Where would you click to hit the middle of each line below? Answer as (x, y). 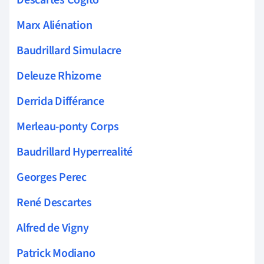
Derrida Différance (60, 101)
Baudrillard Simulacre (69, 50)
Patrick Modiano (56, 253)
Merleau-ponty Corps (68, 126)
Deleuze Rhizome (59, 76)
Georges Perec (52, 177)
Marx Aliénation (55, 25)
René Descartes (54, 202)
